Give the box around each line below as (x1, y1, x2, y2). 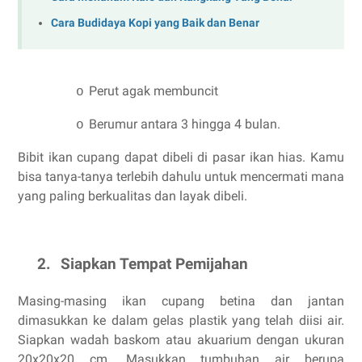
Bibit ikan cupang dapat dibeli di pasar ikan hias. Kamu (18, 149, 344, 165)
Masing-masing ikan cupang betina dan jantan (18, 293, 344, 309)
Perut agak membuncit (89, 82, 218, 99)
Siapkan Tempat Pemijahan (61, 255, 248, 274)
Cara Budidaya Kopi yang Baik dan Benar (51, 15, 259, 30)
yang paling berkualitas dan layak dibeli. (18, 187, 247, 204)
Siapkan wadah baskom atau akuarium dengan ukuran (18, 332, 344, 348)
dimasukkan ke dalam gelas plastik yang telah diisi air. (18, 313, 344, 329)
